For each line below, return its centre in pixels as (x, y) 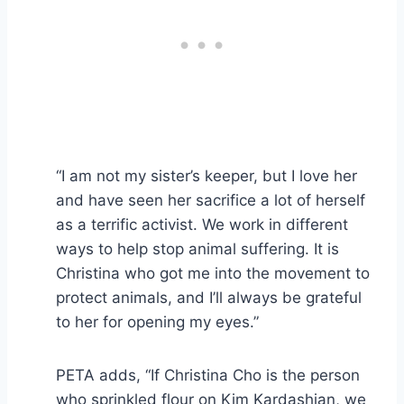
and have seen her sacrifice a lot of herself (211, 200)
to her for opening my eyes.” (157, 321)
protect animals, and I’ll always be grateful (209, 297)
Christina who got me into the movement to (213, 273)
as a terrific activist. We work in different (202, 224)
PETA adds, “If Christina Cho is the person (208, 375)
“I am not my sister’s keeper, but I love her (207, 175)
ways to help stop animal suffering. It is (197, 248)
